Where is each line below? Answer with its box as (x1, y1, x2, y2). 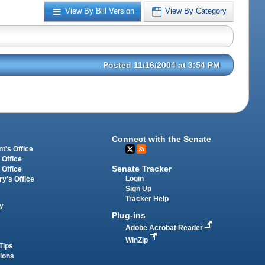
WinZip (125, 237, 150, 244)
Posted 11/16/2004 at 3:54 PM (103, 60, 221, 70)
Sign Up (125, 185, 152, 193)
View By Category (165, 7, 227, 16)
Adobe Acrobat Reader (125, 224, 205, 232)
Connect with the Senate (112, 134, 212, 144)
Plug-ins (112, 211, 146, 221)
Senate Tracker (112, 164, 172, 174)
